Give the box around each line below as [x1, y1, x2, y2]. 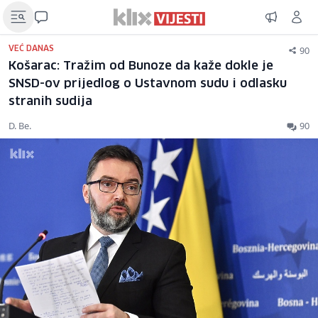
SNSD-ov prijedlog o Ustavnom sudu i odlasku [9, 78, 287, 90]
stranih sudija [9, 96, 92, 108]
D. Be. [9, 119, 31, 132]
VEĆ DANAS [9, 45, 54, 53]
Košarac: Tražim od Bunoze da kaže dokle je [9, 60, 273, 72]
